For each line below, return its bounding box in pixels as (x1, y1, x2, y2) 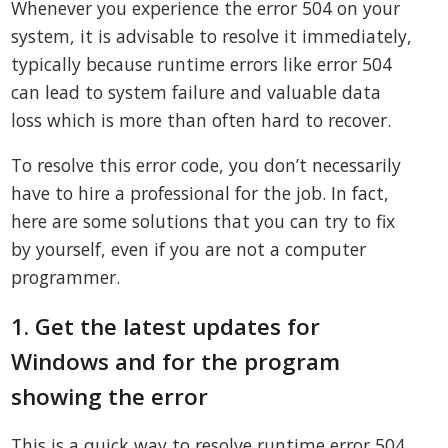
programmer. (11, 265, 121, 290)
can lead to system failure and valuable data (11, 79, 382, 104)
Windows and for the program (11, 345, 341, 377)
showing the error (11, 380, 209, 412)
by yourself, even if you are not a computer (11, 237, 367, 262)
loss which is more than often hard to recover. (11, 107, 392, 132)
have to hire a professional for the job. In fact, (11, 181, 390, 206)
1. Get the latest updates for (11, 310, 321, 342)
